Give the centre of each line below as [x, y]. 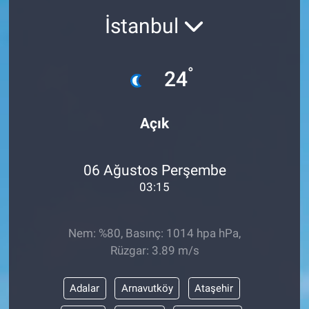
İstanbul [144, 26]
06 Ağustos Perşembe [154, 170]
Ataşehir [214, 289]
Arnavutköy [147, 289]
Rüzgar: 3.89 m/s [154, 251]
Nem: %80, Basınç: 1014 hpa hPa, [154, 233]
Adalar [85, 289]
